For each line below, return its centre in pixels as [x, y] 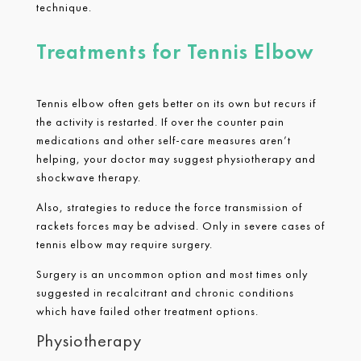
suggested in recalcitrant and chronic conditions [165, 292]
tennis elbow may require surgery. [126, 244]
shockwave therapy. [90, 177]
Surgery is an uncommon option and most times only [172, 274]
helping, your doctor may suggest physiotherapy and [176, 158]
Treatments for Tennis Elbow [175, 51]
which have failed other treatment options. [147, 311]
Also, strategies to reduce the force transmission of [169, 207]
